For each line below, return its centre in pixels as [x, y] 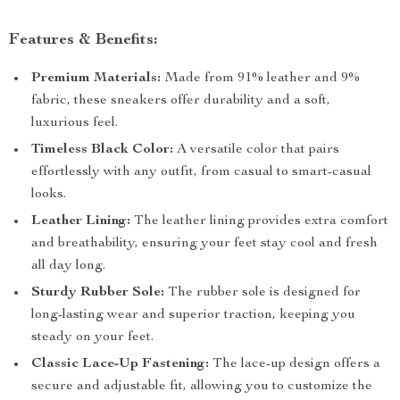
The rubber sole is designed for [262, 293]
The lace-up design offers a [295, 364]
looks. [49, 195]
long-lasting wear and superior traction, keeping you [193, 315]
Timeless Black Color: [102, 150]
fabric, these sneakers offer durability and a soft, [181, 101]
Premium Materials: [96, 79]
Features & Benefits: [83, 40]
